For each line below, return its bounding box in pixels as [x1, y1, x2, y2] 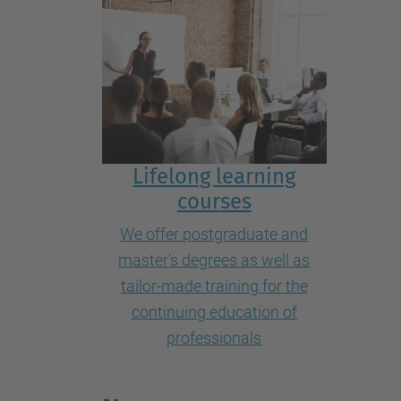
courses [176, 188, 252, 214]
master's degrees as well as [118, 250, 311, 269]
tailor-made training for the [120, 276, 308, 295]
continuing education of [131, 302, 297, 321]
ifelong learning [143, 163, 296, 189]
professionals [166, 328, 262, 347]
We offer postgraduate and [120, 224, 309, 243]
